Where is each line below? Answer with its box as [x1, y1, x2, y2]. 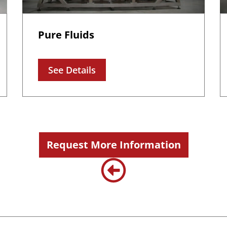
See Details [48, 64, 96, 77]
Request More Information [46, 138, 181, 152]
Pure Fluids [38, 28, 94, 42]
